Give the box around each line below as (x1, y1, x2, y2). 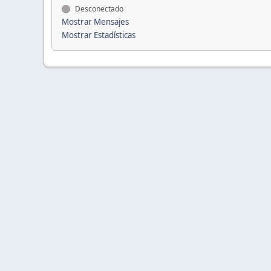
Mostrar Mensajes (62, 16, 129, 27)
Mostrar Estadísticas (62, 30, 135, 41)
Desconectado (73, 4, 123, 14)
